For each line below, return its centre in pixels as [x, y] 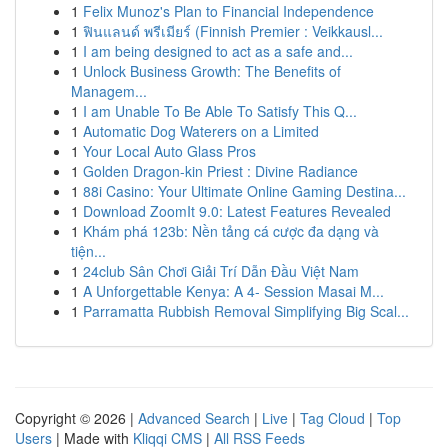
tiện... [88, 251]
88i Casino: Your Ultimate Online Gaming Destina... [244, 191]
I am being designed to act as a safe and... [218, 51]
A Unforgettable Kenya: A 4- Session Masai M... [233, 291]
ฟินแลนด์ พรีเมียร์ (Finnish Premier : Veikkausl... [233, 31]
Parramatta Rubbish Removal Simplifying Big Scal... [246, 311]
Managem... [109, 91]
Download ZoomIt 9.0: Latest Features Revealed [237, 211]
